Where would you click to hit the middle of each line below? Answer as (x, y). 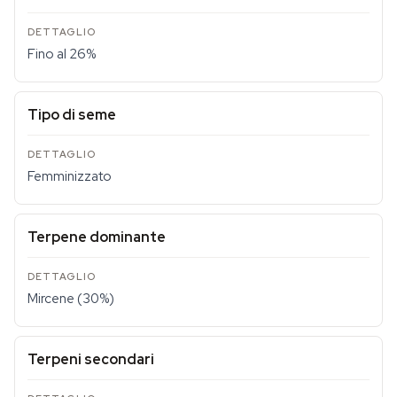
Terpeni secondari (91, 359)
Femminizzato (70, 176)
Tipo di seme (72, 115)
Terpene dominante (97, 237)
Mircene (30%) (71, 299)
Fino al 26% (62, 54)
